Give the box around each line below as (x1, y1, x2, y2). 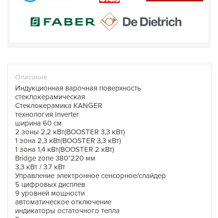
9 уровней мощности (15, 188, 85, 198)
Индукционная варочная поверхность (15, 83, 141, 92)
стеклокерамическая (15, 92, 85, 101)
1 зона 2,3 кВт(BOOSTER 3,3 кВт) (15, 136, 121, 145)
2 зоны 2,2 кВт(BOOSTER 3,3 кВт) (15, 127, 125, 136)
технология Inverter (15, 109, 79, 119)
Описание (15, 73, 47, 81)
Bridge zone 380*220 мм (15, 153, 95, 163)
